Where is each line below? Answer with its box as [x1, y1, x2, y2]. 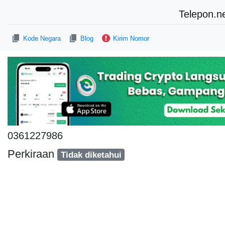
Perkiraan [8, 147, 57, 160]
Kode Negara [23, 34, 61, 42]
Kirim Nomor [113, 34, 149, 42]
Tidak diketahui [60, 150, 122, 159]
